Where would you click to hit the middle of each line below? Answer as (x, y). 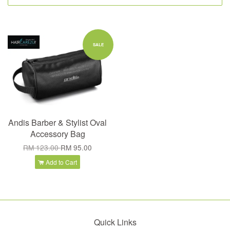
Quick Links (115, 222)
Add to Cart (61, 162)
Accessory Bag (57, 134)
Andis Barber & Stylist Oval (57, 123)
